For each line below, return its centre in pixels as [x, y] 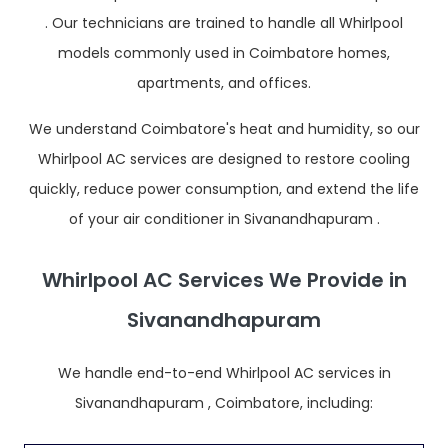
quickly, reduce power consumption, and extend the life [224, 189]
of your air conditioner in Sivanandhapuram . [224, 219]
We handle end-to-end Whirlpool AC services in [224, 373]
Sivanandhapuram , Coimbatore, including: [224, 403]
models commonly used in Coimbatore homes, [224, 53]
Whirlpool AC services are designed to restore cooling [224, 159]
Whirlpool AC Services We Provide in [224, 280]
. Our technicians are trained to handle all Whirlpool [224, 23]
